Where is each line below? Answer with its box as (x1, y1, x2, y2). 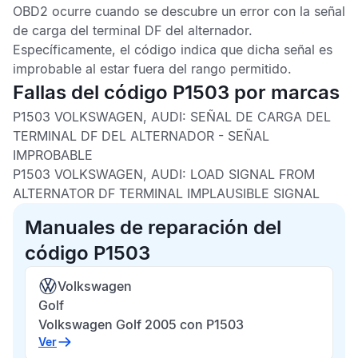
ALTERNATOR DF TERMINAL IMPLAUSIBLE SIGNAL (13, 185, 320, 201)
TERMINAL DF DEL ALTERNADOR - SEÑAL (13, 128, 269, 144)
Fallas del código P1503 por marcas (13, 81, 340, 104)
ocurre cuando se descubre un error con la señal (48, 3, 345, 19)
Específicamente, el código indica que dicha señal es (13, 42, 332, 58)
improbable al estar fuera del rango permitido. (13, 61, 292, 77)
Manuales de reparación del (25, 216, 281, 239)
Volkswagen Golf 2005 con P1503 (38, 316, 244, 332)
